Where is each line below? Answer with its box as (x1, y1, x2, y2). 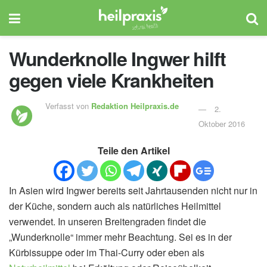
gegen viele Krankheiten (9, 66, 214, 94)
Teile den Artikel (97, 143, 170, 157)
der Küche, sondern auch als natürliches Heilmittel (9, 198, 221, 213)
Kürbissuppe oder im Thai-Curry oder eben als (9, 245, 204, 259)
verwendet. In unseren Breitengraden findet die (9, 214, 206, 228)
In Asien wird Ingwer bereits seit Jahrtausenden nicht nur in (9, 183, 257, 197)
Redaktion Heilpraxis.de (91, 100, 179, 111)
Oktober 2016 (198, 117, 245, 129)
